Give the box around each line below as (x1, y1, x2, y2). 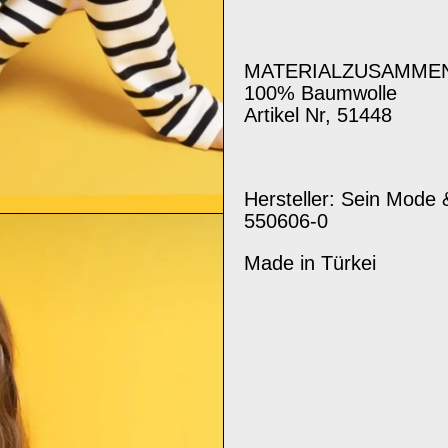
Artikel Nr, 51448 (244, 104, 393, 126)
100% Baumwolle (244, 82, 404, 104)
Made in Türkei (244, 252, 377, 274)
